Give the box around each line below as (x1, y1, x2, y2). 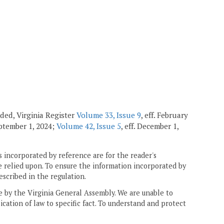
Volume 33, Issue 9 (76, 109, 141, 120)
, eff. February (141, 109, 188, 120)
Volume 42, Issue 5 (56, 120, 121, 131)
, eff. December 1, (121, 120, 178, 131)
